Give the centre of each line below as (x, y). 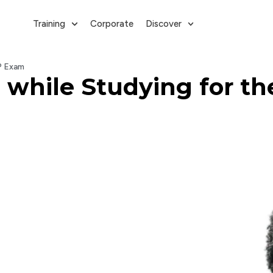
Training (49, 24)
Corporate (112, 24)
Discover (163, 24)
